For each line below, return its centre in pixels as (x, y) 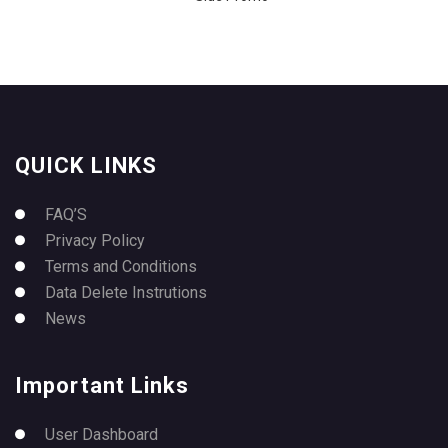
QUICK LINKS (86, 165)
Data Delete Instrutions (126, 292)
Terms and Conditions (121, 266)
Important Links (102, 385)
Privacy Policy (95, 240)
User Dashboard (101, 434)
